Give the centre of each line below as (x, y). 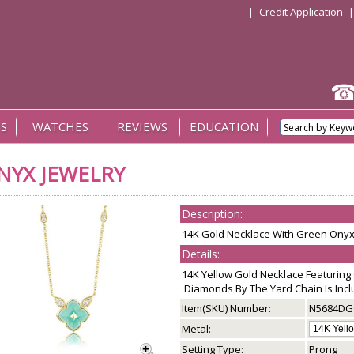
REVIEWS (142, 126)
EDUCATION (224, 126)
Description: (212, 214)
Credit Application (301, 12)
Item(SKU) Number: (226, 308)
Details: (201, 254)
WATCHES (60, 126)
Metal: (196, 329)
